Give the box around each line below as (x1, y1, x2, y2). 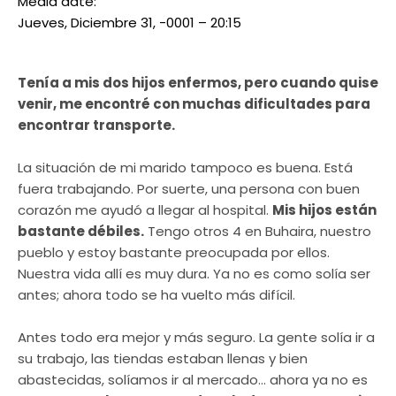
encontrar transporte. (18, 116, 178, 135)
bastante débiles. (18, 222, 144, 241)
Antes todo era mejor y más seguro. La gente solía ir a (18, 328, 375, 347)
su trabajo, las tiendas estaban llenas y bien (18, 349, 308, 369)
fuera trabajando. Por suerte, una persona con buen (18, 179, 360, 199)
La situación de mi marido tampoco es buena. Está (18, 158, 353, 178)
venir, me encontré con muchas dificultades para (18, 95, 370, 114)
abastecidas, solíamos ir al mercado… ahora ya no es (18, 370, 368, 390)
